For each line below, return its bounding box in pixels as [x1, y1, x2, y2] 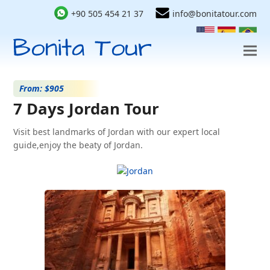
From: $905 [19, 83, 64, 94]
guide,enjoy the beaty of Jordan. [13, 139, 143, 151]
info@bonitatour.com [172, 8, 257, 19]
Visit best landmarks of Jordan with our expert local [13, 126, 221, 137]
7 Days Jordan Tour [13, 98, 160, 119]
